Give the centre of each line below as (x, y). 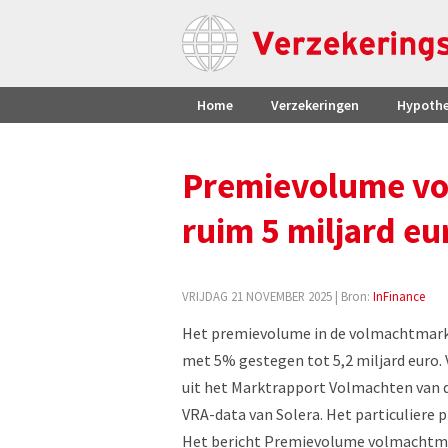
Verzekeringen (315, 105)
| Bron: (352, 296)
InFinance (399, 296)
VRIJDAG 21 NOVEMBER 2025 (257, 296)
